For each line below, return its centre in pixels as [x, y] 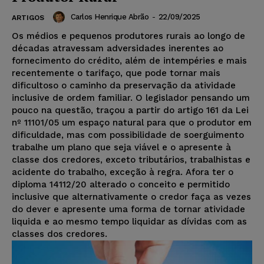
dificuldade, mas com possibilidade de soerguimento [128, 135]
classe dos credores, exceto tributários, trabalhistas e [131, 159]
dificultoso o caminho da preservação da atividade [124, 85]
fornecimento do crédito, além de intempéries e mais [129, 60]
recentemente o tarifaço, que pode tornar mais [116, 73]
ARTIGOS [28, 17]
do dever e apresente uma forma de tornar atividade [128, 209]
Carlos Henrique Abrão [109, 17]
